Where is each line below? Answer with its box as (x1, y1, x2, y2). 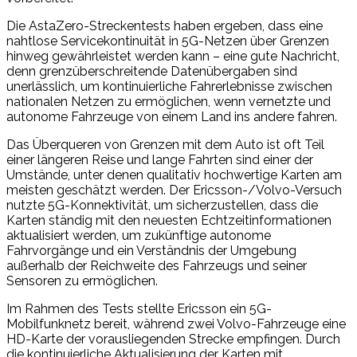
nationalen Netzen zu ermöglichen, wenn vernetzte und (6, 93, 331, 109)
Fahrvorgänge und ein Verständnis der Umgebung (6, 242, 296, 258)
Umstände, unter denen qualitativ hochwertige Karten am (6, 167, 342, 182)
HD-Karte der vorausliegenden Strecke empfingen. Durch (6, 331, 340, 347)
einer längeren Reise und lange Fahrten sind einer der (6, 151, 313, 167)
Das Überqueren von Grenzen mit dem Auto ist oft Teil (6, 136, 324, 152)
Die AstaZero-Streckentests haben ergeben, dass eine (6, 18, 323, 33)
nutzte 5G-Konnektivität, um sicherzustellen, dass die (6, 197, 318, 213)
